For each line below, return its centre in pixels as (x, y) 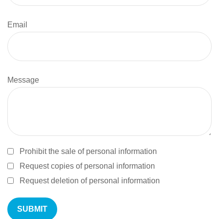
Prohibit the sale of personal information (88, 151)
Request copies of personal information (87, 166)
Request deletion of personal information (90, 181)
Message (23, 80)
